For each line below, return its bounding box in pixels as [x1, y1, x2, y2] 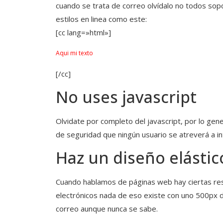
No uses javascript [56, 86, 197, 108]
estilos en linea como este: [56, 13, 147, 24]
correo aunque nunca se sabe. [56, 204, 158, 214]
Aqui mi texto [56, 49, 93, 58]
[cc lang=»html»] [56, 27, 111, 37]
